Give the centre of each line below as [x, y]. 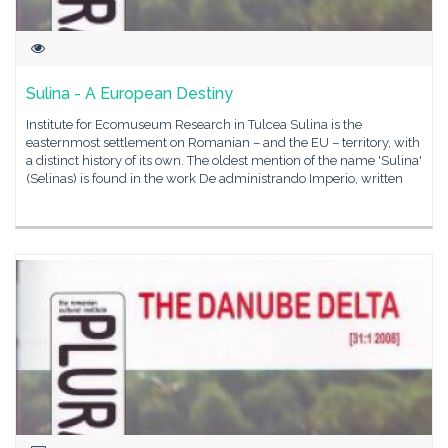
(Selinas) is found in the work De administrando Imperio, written [214, 178]
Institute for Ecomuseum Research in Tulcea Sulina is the [194, 124]
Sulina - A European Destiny [129, 93]
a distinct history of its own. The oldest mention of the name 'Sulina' [224, 160]
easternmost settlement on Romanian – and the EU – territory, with [223, 142]
